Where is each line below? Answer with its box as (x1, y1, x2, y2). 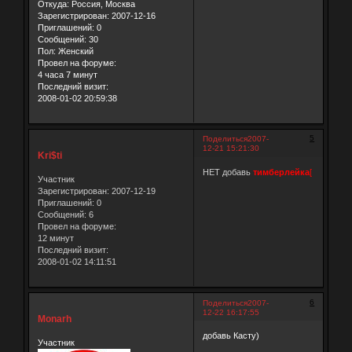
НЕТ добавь (202, 167, 253, 177)
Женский (55, 46, 93, 56)
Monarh (37, 313, 71, 325)
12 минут (37, 233, 74, 243)
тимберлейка (252, 167, 310, 177)
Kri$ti (37, 150, 62, 162)
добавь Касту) (202, 331, 259, 341)
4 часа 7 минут (37, 69, 97, 79)
